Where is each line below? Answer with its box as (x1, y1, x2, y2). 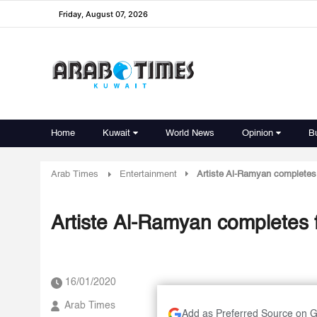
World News (166, 129, 214, 138)
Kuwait (103, 129, 130, 138)
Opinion (242, 129, 273, 138)
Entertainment (120, 170, 177, 179)
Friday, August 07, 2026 (59, 8, 148, 19)
